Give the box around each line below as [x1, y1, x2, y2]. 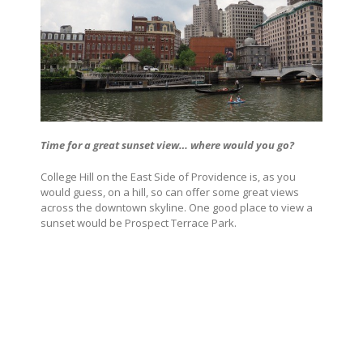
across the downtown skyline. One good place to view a [41, 200, 313, 216]
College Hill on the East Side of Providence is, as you [41, 169, 296, 185]
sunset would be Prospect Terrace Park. [41, 216, 237, 231]
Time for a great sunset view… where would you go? [41, 138, 294, 153]
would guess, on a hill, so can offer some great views [41, 185, 299, 200]
